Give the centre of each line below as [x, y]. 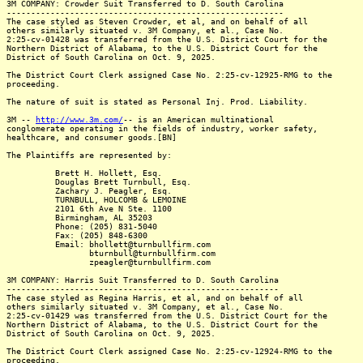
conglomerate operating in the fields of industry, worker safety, [162, 128]
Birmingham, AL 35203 [79, 218]
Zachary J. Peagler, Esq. [89, 191]
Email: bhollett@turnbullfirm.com [109, 244]
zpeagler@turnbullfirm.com [109, 262]
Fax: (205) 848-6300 [77, 235]
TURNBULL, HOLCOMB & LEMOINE [96, 200]
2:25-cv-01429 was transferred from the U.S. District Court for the [167, 316]
